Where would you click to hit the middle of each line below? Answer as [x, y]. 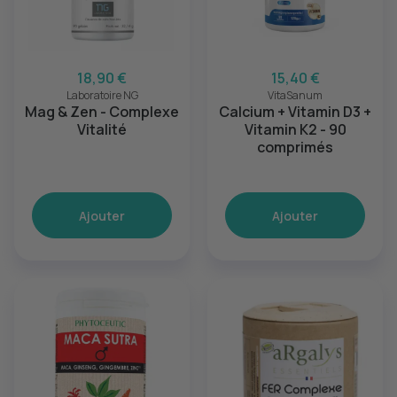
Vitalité [102, 129]
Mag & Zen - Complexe [102, 112]
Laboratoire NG [102, 95]
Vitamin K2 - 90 [295, 129]
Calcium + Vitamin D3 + [295, 112]
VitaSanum [295, 95]
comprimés [295, 147]
